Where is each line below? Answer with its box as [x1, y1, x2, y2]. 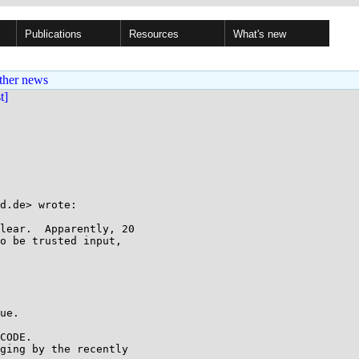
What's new [233, 28, 286, 40]
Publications [25, 28, 82, 40]
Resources [129, 28, 179, 40]
